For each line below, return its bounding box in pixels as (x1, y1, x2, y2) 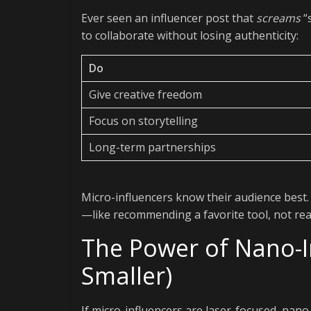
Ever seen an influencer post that (81, 10, 256, 26)
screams (256, 10, 301, 26)
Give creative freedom (89, 87, 202, 102)
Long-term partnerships (89, 140, 216, 155)
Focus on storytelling (89, 113, 198, 128)
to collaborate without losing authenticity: (81, 28, 299, 43)
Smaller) (81, 260, 172, 292)
